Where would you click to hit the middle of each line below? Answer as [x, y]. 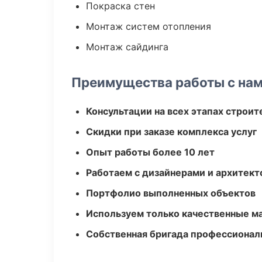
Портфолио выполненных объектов [171, 193]
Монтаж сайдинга [127, 47]
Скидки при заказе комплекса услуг [171, 132]
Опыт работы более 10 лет [150, 152]
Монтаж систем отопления [149, 26]
